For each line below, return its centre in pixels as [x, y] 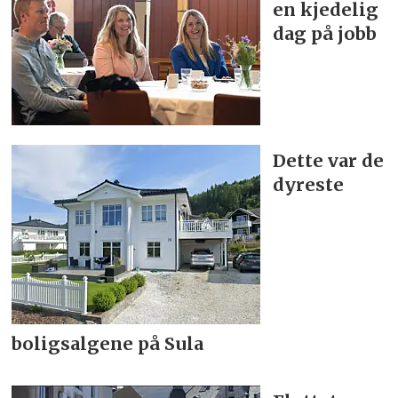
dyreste [309, 185]
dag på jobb [325, 34]
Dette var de [329, 161]
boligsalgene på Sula [108, 344]
